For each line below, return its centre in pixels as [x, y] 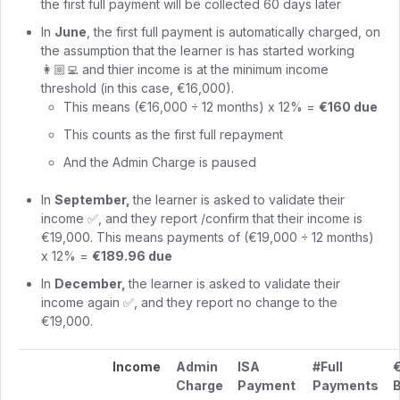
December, [92, 284]
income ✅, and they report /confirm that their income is [202, 219]
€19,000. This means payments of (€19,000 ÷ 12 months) [208, 237]
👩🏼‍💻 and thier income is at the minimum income [185, 70]
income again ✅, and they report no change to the [189, 303]
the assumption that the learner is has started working [198, 51]
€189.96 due [132, 256]
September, [94, 200]
